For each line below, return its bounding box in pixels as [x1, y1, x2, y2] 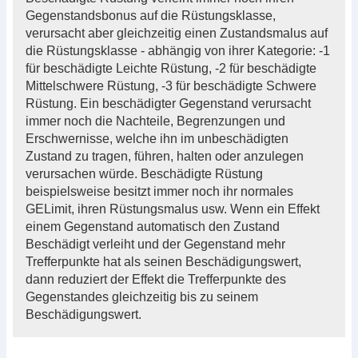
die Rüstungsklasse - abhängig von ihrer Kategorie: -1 [26, 43, 330, 58]
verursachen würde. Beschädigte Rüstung [26, 166, 263, 181]
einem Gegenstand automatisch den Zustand [26, 219, 280, 233]
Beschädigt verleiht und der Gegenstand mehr [26, 237, 285, 251]
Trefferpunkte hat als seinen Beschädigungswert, [26, 254, 301, 268]
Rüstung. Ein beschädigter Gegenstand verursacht [26, 96, 311, 110]
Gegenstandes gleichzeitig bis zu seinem [26, 289, 258, 304]
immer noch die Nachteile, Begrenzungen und [26, 113, 285, 128]
